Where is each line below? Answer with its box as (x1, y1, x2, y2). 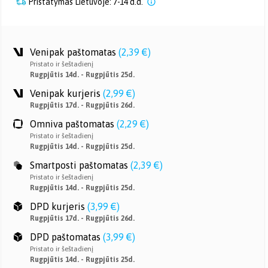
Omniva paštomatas (30, 118, 114, 129)
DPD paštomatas (30, 232, 100, 242)
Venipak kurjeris (30, 88, 100, 99)
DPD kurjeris (30, 201, 85, 212)
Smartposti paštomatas (30, 160, 128, 170)
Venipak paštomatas (30, 47, 116, 57)
